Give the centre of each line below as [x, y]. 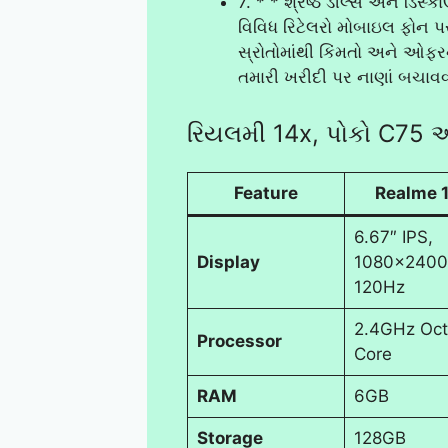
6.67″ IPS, [393, 236]
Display [228, 261]
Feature [266, 192]
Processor [239, 340]
